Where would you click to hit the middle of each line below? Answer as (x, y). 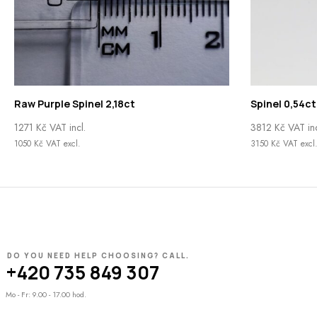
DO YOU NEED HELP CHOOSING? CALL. (98, 255)
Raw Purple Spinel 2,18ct (75, 103)
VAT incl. (66, 127)
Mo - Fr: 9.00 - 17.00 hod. (46, 294)
